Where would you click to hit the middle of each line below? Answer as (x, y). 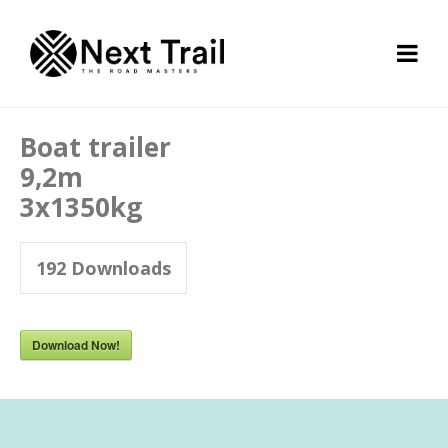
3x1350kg (81, 206)
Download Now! (76, 344)
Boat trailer (95, 146)
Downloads (118, 267)
